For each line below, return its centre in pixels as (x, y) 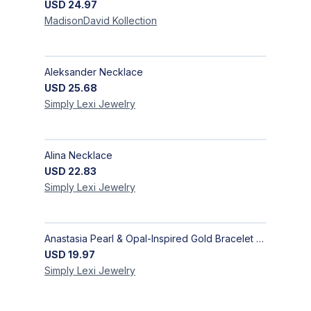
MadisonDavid (78, 21)
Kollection (135, 21)
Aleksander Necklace (94, 72)
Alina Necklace (78, 155)
